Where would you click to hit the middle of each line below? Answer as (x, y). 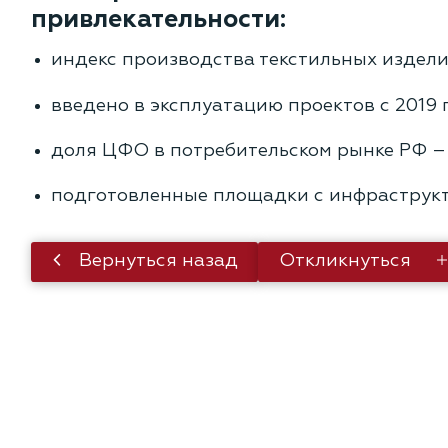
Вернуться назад (155, 261)
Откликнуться (347, 261)
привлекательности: (158, 19)
